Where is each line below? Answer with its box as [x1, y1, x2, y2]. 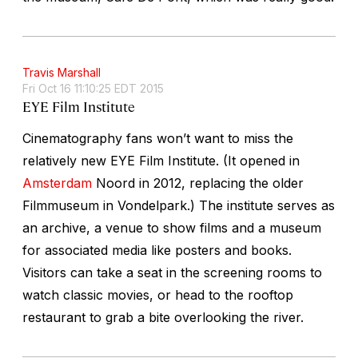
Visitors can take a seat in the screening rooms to [22, 264, 322, 280]
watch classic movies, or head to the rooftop [22, 286, 293, 303]
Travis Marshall [22, 65, 101, 79]
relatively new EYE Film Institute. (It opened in [22, 152, 300, 169]
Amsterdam [22, 174, 92, 191]
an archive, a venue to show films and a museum [22, 219, 321, 236]
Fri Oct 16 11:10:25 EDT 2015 [22, 81, 164, 95]
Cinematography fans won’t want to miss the [22, 129, 293, 146]
